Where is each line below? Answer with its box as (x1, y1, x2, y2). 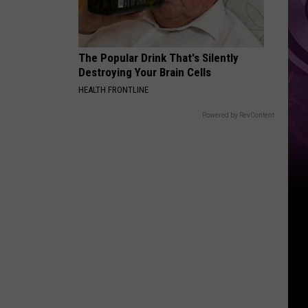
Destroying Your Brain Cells (78, 65, 211, 79)
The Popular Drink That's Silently (78, 51, 239, 65)
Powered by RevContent (202, 111, 274, 119)
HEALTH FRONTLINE (78, 85, 148, 95)
